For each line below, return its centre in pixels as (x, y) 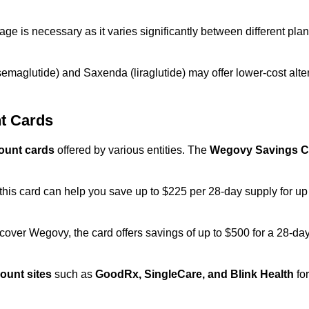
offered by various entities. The (132, 150)
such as (73, 274)
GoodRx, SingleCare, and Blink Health (195, 274)
